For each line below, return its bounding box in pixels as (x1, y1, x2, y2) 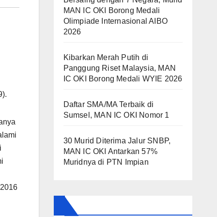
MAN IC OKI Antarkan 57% (63, 147, 158, 155)
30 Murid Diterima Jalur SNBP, (63, 137, 171, 145)
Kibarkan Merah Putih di (63, 53, 149, 62)
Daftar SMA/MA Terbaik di (63, 100, 154, 108)
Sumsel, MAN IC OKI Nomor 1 (63, 111, 170, 119)
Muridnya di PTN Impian (63, 158, 149, 166)
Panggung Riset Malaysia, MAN (63, 64, 176, 72)
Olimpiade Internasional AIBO (63, 17, 168, 25)
